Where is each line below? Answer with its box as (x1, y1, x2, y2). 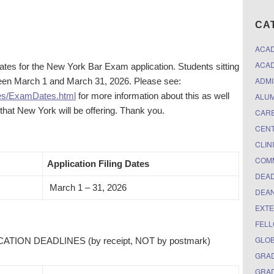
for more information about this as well (76, 90, 229, 101)
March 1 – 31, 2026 (47, 182, 127, 193)
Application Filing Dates (47, 158, 149, 169)
